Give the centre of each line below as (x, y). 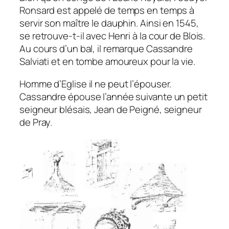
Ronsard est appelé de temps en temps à (107, 10)
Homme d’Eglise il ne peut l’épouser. (96, 84)
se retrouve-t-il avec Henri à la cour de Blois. (112, 36)
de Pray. (36, 122)
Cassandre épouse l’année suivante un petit (113, 96)
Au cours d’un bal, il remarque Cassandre (106, 49)
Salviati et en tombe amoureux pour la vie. (107, 62)
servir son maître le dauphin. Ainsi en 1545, (109, 23)
